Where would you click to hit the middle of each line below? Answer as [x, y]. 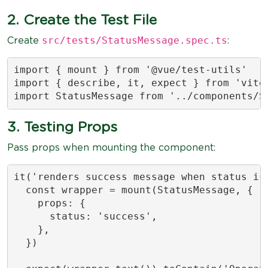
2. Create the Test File [82, 20]
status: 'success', [85, 216]
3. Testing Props [62, 127]
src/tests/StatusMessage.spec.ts [135, 40]
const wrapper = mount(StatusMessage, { [133, 190]
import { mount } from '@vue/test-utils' [130, 70]
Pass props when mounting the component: [111, 147]
